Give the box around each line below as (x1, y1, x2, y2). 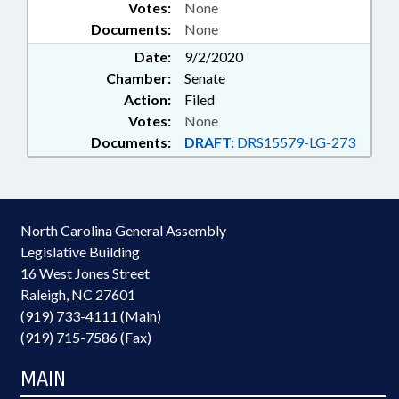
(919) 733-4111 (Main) (20, 307, 161, 324)
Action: (124, 91, 171, 108)
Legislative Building (20, 243, 140, 260)
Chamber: (106, 69, 171, 86)
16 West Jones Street (20, 265, 150, 281)
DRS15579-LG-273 (234, 134, 355, 151)
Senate (184, 69, 225, 86)
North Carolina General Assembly (20, 222, 226, 239)
